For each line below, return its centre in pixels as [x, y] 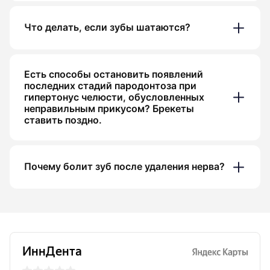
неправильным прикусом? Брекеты [109, 108]
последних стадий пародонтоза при [110, 86]
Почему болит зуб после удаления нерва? [124, 167]
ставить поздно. [63, 120]
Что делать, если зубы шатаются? [107, 28]
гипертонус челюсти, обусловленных [114, 97]
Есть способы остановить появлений [114, 74]
